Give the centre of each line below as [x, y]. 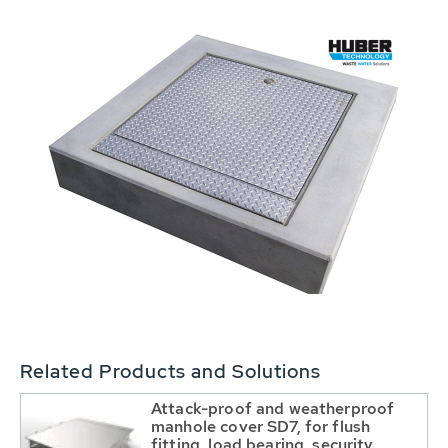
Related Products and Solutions [170, 371]
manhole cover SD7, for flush [261, 426]
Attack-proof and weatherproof [273, 408]
